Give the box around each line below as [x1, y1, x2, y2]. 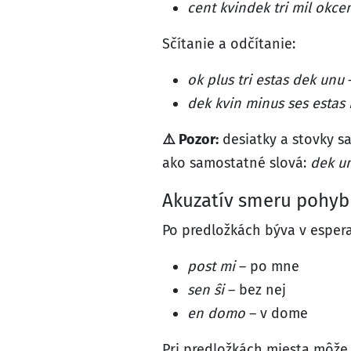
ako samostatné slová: [162, 154, 310, 172]
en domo [187, 305, 245, 322]
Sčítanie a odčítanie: [162, 35, 295, 52]
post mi [187, 258, 235, 275]
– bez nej [224, 281, 286, 299]
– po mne [235, 258, 299, 275]
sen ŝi [187, 281, 224, 299]
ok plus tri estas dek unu [187, 71, 344, 89]
